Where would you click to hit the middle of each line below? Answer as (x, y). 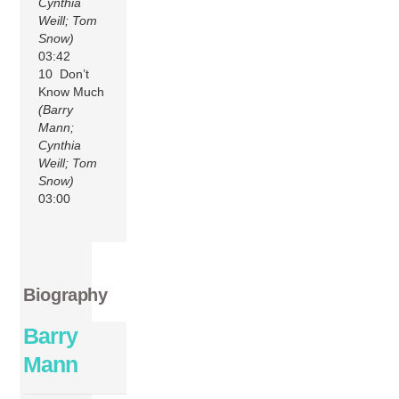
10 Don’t (64, 73)
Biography (65, 295)
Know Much (72, 91)
